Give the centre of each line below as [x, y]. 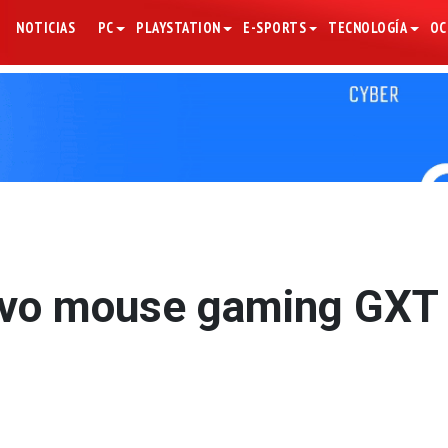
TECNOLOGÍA [368, 27]
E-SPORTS [275, 27]
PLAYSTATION [178, 27]
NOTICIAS [46, 27]
